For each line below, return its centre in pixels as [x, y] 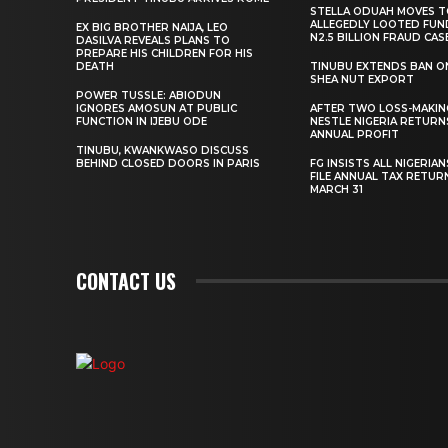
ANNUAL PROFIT [355, 134]
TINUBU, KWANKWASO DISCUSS [162, 150]
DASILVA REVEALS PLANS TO [153, 40]
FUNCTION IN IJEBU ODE [141, 121]
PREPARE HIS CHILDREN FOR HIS [164, 53]
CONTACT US [126, 280]
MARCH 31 [337, 189]
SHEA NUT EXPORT [362, 79]
